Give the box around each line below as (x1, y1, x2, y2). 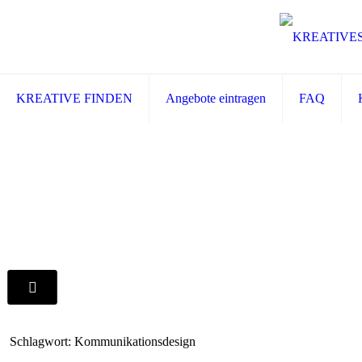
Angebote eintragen (166, 91, 266, 106)
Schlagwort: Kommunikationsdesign (10, 335, 196, 348)
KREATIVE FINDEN (16, 91, 133, 106)
